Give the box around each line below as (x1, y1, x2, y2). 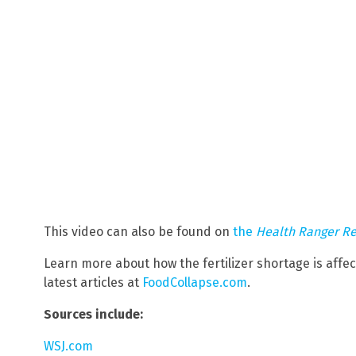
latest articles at (44, 274, 142, 290)
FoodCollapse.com (142, 274, 247, 290)
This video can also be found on (44, 223, 233, 239)
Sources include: (44, 306, 143, 322)
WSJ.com (44, 338, 93, 354)
